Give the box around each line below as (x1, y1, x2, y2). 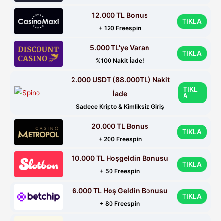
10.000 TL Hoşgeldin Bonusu (71, 154, 168, 163)
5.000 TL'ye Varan (90, 43, 150, 52)
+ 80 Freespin (100, 199, 140, 207)
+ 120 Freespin (98, 24, 141, 32)
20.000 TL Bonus (91, 121, 148, 130)
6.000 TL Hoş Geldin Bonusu (72, 186, 168, 195)
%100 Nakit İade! (95, 56, 144, 64)
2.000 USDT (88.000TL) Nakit (71, 75, 170, 84)
